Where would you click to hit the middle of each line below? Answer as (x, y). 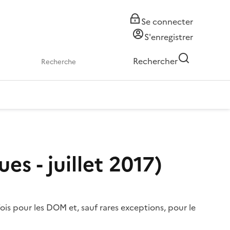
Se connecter (167, 22)
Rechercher (155, 61)
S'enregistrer (169, 37)
